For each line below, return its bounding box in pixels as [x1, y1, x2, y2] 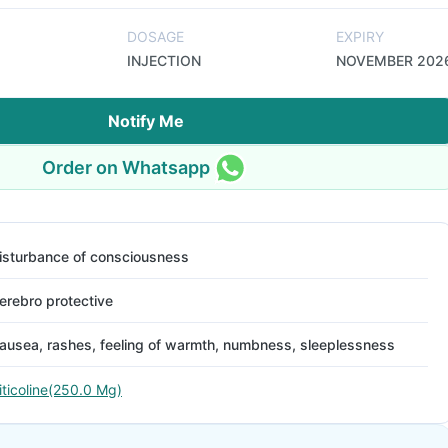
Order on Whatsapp [42, 156, 210, 178]
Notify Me [108, 111, 184, 131]
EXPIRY [336, 28, 384, 45]
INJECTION [126, 52, 201, 69]
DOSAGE [126, 28, 184, 45]
